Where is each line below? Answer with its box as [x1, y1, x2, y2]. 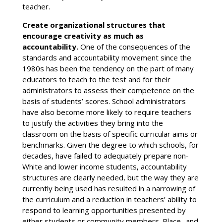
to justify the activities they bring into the [22, 118, 163, 128]
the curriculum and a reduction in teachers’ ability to [22, 194, 197, 205]
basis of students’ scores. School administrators [22, 96, 186, 107]
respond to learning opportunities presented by [22, 205, 186, 216]
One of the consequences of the [80, 42, 190, 52]
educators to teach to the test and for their [22, 74, 170, 85]
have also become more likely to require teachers [22, 107, 191, 117]
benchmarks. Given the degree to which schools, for [22, 140, 199, 150]
